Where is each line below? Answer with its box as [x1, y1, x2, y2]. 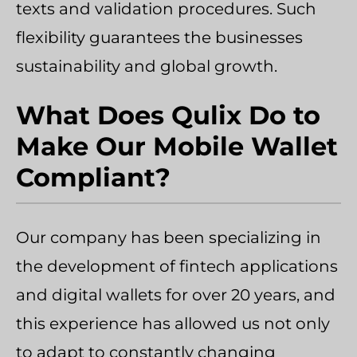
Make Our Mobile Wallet [16, 130, 338, 162]
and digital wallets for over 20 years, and [16, 284, 335, 304]
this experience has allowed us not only [16, 313, 330, 333]
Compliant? [16, 161, 171, 193]
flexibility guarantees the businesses [16, 27, 303, 47]
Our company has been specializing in [16, 227, 321, 247]
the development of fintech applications [16, 256, 338, 276]
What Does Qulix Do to [16, 99, 320, 131]
